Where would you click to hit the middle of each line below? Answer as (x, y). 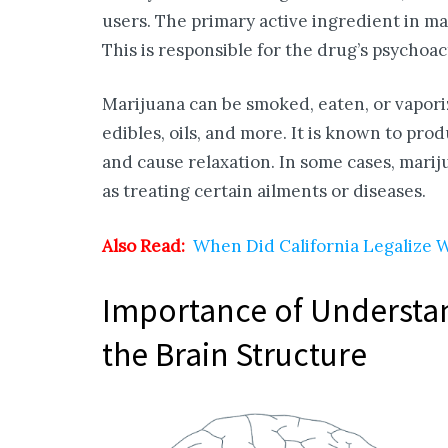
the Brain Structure (234, 354)
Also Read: (143, 245)
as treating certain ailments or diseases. (264, 191)
